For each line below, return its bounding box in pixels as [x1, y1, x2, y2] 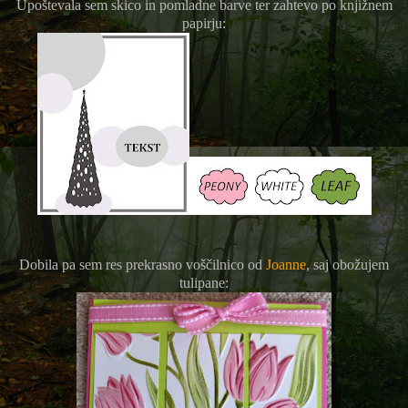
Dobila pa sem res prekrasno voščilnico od [19, 256, 266, 272]
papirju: [182, 15, 226, 31]
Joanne [266, 256, 306, 272]
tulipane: [179, 274, 229, 291]
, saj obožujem [306, 256, 389, 272]
